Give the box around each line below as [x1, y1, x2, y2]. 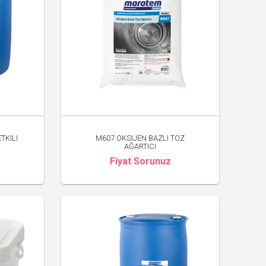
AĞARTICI [124, 142, 157, 151]
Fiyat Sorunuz [109, 156, 171, 167]
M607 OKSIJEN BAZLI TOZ [96, 134, 185, 143]
